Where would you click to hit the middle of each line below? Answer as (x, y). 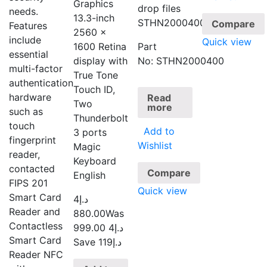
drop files (159, 9)
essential (29, 55)
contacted (32, 169)
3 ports (90, 133)
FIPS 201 (28, 183)
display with (101, 61)
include (25, 40)
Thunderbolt (101, 118)
